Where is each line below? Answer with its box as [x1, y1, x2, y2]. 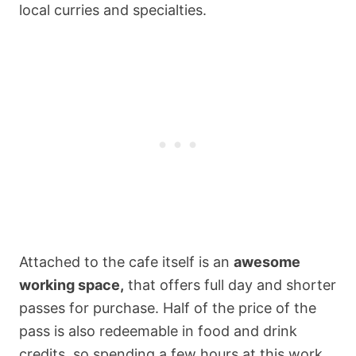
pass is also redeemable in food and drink [19, 322, 297, 339]
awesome [234, 253, 300, 270]
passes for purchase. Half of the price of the [19, 299, 316, 316]
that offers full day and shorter [124, 276, 336, 293]
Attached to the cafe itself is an [19, 253, 234, 270]
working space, [19, 276, 124, 293]
